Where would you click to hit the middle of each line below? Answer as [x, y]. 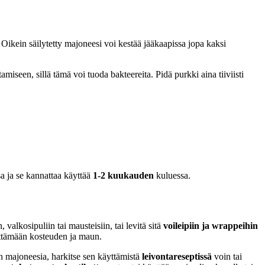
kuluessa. [172, 176]
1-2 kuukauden [123, 176]
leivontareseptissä [177, 256]
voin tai [227, 256]
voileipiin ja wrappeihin [211, 225]
